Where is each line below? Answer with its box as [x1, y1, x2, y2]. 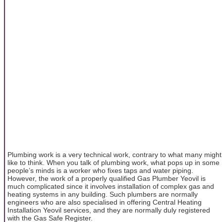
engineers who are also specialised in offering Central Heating [7, 198, 202, 206]
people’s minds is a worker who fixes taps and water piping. [7, 166, 193, 174]
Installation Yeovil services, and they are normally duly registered [7, 206, 210, 214]
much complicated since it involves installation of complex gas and [7, 182, 214, 190]
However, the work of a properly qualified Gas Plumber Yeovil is [7, 174, 206, 182]
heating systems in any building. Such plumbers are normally [7, 190, 198, 198]
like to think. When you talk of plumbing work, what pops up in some [7, 158, 220, 166]
